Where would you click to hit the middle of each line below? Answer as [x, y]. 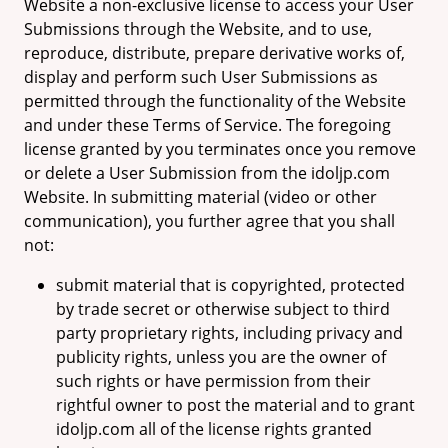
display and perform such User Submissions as [201, 77]
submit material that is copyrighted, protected [230, 285]
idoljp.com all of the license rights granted [214, 429]
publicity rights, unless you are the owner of [221, 357]
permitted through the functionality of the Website [215, 101]
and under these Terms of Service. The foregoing [207, 125]
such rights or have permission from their [213, 381]
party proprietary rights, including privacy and [229, 333]
